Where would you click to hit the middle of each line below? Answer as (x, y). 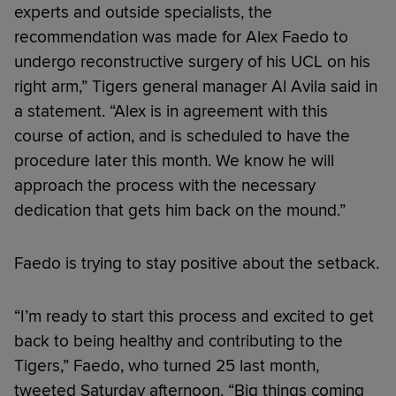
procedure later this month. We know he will (174, 161)
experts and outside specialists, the (143, 13)
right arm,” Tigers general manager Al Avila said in (196, 87)
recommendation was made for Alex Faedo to (181, 38)
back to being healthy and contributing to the (179, 342)
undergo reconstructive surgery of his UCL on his (192, 62)
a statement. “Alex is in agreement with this (171, 112)
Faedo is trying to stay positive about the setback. (197, 264)
